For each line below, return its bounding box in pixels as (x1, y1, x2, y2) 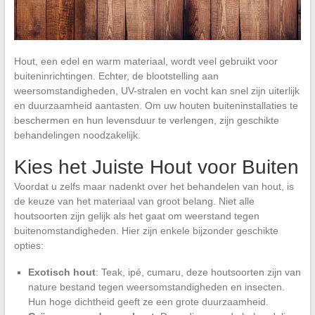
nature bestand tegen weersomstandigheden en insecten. (27, 281, 285, 292)
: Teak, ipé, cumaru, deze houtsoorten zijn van (95, 266, 301, 278)
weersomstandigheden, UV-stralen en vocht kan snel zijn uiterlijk (13, 84, 300, 96)
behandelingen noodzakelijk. (13, 129, 141, 141)
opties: (13, 239, 44, 251)
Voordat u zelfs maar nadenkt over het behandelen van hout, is (13, 180, 294, 192)
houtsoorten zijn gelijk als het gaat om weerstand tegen (13, 210, 259, 221)
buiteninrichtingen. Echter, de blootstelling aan (13, 70, 219, 82)
